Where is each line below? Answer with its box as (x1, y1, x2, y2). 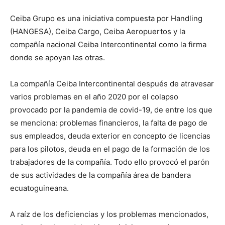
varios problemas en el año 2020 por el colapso (10, 91, 178, 101)
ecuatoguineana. (10, 183, 69, 193)
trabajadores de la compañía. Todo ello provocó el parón (10, 157, 209, 167)
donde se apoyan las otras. (10, 52, 105, 62)
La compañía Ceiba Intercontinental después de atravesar (10, 78, 214, 88)
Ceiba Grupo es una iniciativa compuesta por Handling (10, 13, 202, 23)
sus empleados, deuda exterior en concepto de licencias (10, 131, 210, 141)
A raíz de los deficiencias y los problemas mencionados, (10, 209, 208, 219)
